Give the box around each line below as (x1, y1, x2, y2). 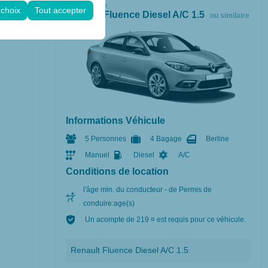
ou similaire (209, 11, 249, 20)
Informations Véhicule (65, 115, 165, 126)
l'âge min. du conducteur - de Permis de (83, 185, 212, 194)
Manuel (84, 151, 109, 159)
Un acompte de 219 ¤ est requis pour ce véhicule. (84, 215, 246, 224)
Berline (205, 135, 229, 143)
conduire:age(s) (83, 199, 135, 208)
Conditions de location (65, 166, 169, 176)
